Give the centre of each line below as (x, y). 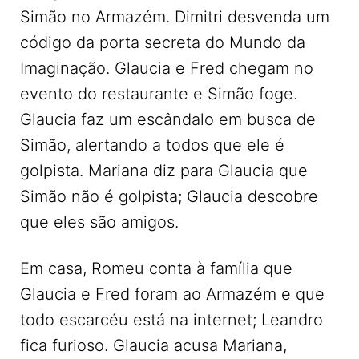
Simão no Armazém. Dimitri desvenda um (175, 17)
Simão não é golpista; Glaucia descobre (169, 196)
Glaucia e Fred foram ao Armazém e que (172, 294)
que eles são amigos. (99, 222)
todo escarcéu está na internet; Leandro (171, 320)
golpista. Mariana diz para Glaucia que (164, 171)
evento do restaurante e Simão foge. (159, 94)
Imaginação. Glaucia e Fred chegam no (167, 68)
